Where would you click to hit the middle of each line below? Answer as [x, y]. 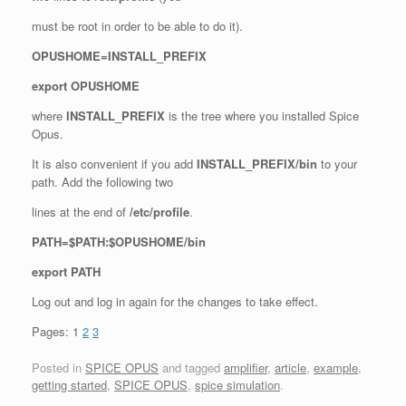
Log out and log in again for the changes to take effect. [175, 302]
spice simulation [237, 384]
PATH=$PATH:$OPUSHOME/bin [119, 242]
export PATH [66, 272]
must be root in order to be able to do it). [137, 26]
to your [337, 164]
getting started [69, 384]
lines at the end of [81, 212]
